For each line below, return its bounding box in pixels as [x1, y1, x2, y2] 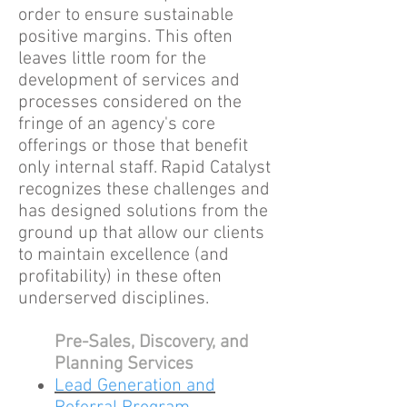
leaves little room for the [18, 48, 206, 70]
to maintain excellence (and [18, 244, 229, 266]
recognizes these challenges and [18, 179, 270, 201]
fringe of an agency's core [18, 114, 215, 135]
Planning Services [55, 353, 194, 375]
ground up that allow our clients [18, 223, 264, 244]
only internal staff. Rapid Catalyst [18, 157, 271, 179]
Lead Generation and [55, 375, 215, 397]
